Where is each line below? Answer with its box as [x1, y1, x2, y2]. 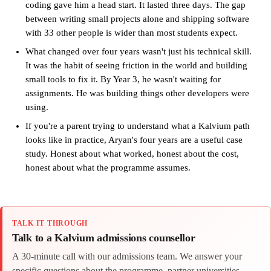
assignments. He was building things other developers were [25, 88, 249, 99]
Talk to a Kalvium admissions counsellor [12, 231, 195, 244]
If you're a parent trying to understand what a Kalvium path [25, 121, 250, 131]
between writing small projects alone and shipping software [25, 14, 249, 24]
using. [25, 102, 48, 113]
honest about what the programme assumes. [25, 163, 191, 173]
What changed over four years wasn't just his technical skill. [25, 47, 252, 57]
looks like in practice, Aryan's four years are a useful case [25, 135, 243, 145]
